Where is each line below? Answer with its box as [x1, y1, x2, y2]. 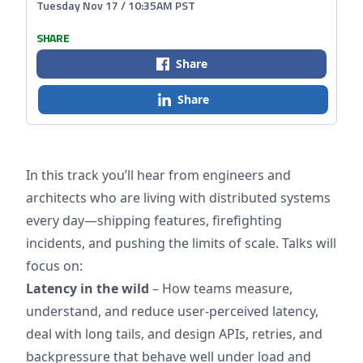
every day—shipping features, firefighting [26, 211, 282, 229]
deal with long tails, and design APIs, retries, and [26, 325, 322, 343]
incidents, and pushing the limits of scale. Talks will [26, 234, 336, 252]
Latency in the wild [26, 280, 149, 297]
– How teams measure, [149, 280, 293, 297]
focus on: [26, 257, 83, 275]
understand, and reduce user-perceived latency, [26, 302, 318, 320]
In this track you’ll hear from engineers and [26, 166, 291, 184]
